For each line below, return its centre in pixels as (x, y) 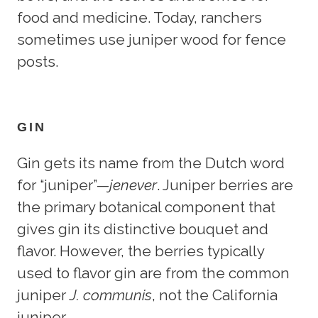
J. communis (111, 295)
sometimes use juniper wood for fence (152, 39)
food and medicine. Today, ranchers (139, 17)
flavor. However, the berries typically (141, 251)
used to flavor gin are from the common (153, 273)
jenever (133, 185)
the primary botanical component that (146, 207)
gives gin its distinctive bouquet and (143, 229)
